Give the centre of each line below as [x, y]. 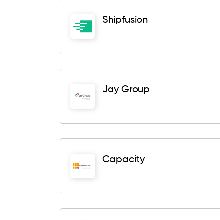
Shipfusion [125, 20]
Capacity [124, 160]
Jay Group [126, 90]
